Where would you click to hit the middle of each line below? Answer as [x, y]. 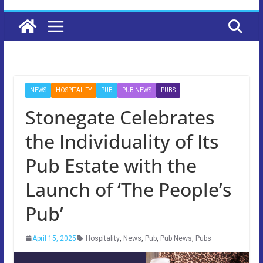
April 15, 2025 [54, 238]
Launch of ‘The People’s [128, 189]
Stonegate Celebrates [119, 117]
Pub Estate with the [111, 165]
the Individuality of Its [122, 141]
